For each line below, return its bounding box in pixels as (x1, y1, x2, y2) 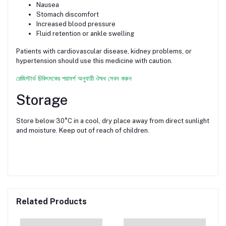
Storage (16, 91, 68, 108)
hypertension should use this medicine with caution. (16, 56, 173, 65)
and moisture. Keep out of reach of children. (16, 126, 149, 134)
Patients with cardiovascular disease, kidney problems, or (16, 47, 192, 55)
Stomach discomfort (36, 10, 99, 18)
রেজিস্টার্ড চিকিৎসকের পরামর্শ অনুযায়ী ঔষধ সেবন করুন (16, 74, 132, 82)
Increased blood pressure (36, 20, 116, 28)
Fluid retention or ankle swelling (36, 29, 134, 37)
